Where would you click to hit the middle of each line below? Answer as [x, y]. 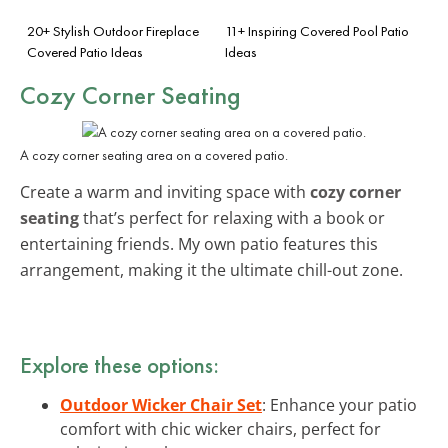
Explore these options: [119, 364]
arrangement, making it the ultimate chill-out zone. [211, 269]
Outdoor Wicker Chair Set [161, 404]
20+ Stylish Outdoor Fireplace [113, 30]
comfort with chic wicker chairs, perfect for [220, 428]
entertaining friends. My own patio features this [199, 243]
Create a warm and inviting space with [165, 191]
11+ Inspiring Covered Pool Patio [317, 30]
